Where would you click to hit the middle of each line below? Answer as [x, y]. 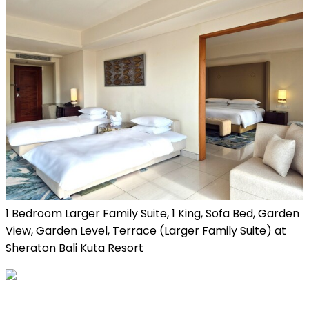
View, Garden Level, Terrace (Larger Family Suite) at [146, 230]
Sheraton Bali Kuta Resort [74, 248]
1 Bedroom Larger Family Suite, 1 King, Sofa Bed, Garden [152, 213]
